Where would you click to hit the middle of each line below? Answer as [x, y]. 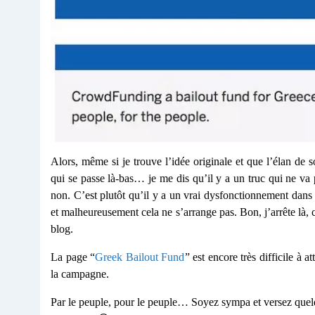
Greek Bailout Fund [140, 257]
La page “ [73, 257]
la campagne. [80, 274]
